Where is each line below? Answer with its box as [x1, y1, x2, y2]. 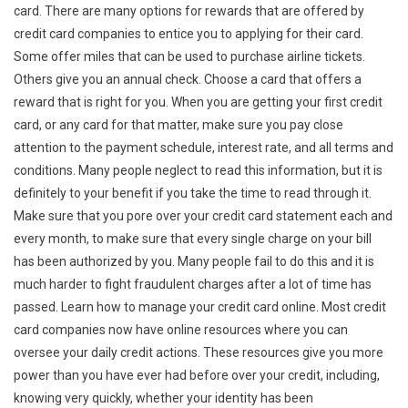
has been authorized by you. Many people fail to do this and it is [14, 253, 374, 269]
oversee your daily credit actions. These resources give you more [14, 344, 383, 360]
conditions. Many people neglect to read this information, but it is [14, 162, 382, 178]
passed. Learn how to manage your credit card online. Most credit [14, 299, 386, 314]
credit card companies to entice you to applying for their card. [14, 25, 363, 41]
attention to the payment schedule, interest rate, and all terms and [14, 139, 393, 155]
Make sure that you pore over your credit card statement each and [14, 208, 393, 223]
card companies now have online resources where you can [14, 321, 348, 337]
